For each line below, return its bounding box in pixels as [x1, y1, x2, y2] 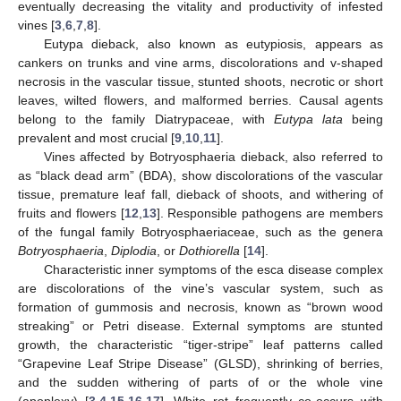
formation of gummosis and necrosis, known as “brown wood [18, 299, 383, 314]
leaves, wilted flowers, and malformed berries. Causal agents [18, 92, 383, 107]
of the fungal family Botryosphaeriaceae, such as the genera [18, 224, 383, 239]
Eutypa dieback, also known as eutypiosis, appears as [43, 36, 383, 51]
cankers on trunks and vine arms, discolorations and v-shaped [18, 55, 383, 70]
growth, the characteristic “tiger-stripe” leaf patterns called [18, 337, 383, 352]
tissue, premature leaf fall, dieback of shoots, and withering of [18, 186, 383, 201]
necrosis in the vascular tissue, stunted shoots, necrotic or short [18, 73, 383, 89]
